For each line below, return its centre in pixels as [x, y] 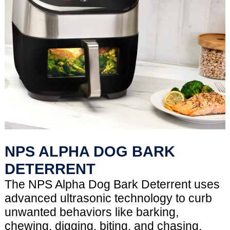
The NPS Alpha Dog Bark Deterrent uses [112, 185]
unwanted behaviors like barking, [91, 212]
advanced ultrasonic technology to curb [108, 198]
